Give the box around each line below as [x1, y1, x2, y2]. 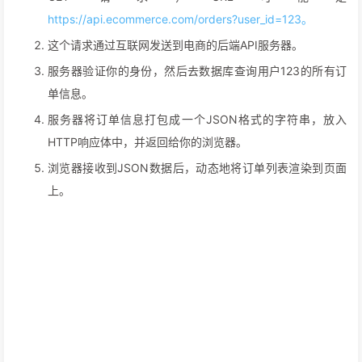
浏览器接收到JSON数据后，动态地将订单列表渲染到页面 [48, 161, 347, 175]
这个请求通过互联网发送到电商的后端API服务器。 [48, 38, 303, 53]
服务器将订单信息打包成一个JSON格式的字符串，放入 [48, 112, 347, 127]
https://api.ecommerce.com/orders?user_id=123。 [48, 12, 313, 27]
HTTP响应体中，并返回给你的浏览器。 [48, 135, 247, 149]
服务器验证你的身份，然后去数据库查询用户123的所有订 [48, 64, 347, 78]
